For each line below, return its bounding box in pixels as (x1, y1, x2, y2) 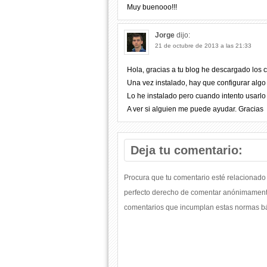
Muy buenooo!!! (127, 3, 177, 11)
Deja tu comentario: (131, 144, 243, 157)
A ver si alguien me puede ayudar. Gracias (127, 105, 263, 113)
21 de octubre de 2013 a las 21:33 (155, 42, 252, 49)
